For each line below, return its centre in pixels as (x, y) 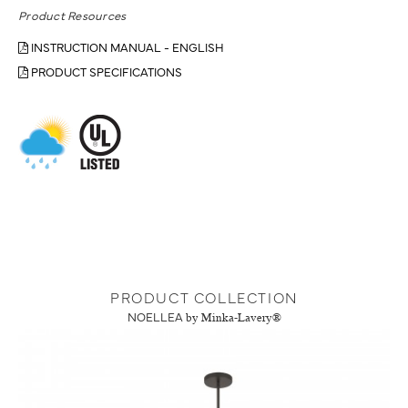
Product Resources (72, 15)
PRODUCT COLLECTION (204, 297)
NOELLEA (155, 316)
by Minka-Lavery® (233, 319)
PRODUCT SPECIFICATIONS (105, 71)
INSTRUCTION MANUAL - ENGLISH (126, 47)
